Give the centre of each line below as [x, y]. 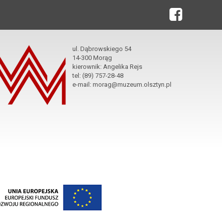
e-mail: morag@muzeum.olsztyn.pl [122, 85]
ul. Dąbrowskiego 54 [102, 49]
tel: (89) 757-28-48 [98, 76]
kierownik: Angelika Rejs [107, 67]
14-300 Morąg [92, 58]
